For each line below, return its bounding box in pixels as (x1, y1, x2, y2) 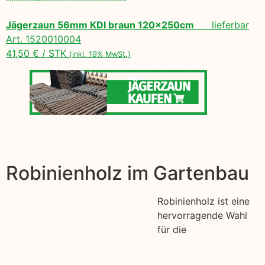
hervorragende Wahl (157, 209, 247, 221)
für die (157, 223, 186, 235)
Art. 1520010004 (6, 33, 81, 45)
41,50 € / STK (6, 47, 69, 59)
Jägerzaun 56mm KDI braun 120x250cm (6, 18, 194, 31)
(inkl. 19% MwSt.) (69, 49, 131, 59)
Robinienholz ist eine (157, 195, 250, 207)
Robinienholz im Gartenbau (6, 161, 249, 185)
